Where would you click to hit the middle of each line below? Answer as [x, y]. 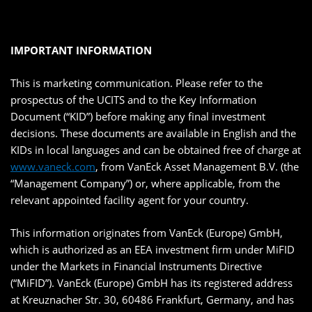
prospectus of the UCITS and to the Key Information [133, 100]
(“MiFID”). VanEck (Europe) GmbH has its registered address [151, 283]
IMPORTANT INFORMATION [81, 50]
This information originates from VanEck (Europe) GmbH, [147, 233]
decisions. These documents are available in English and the [153, 133]
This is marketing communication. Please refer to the [136, 83]
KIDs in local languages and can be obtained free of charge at [156, 150]
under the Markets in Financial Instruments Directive [136, 266]
